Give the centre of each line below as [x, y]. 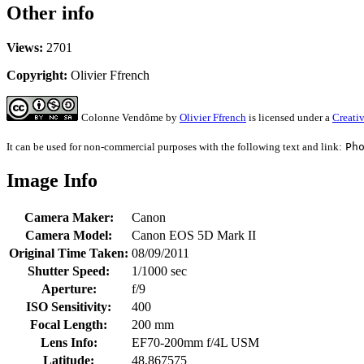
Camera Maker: [69, 217]
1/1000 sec [159, 271]
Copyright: [37, 76]
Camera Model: [69, 235]
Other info [50, 13]
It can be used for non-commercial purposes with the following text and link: [174, 147]
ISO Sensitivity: [69, 306]
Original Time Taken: [69, 253]
